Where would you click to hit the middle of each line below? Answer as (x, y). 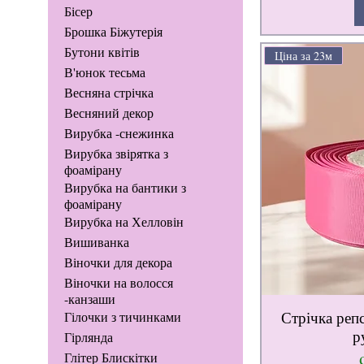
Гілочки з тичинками (122, 317)
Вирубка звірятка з (116, 154)
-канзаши (89, 299)
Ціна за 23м (303, 55)
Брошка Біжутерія (113, 32)
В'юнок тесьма (104, 72)
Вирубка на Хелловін (123, 222)
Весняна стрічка (108, 93)
